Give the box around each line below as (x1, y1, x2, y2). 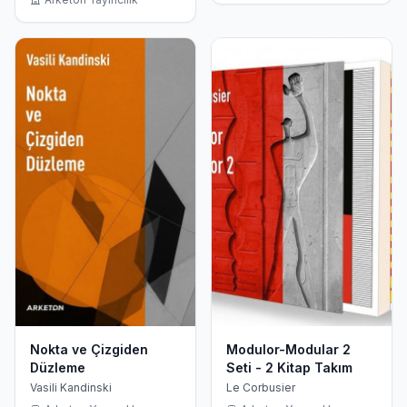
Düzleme (30, 359, 85, 375)
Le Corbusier (226, 380, 295, 394)
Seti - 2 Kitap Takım (226, 359, 352, 375)
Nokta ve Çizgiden (30, 341, 148, 357)
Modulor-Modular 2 (226, 341, 351, 357)
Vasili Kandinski (30, 380, 112, 394)
